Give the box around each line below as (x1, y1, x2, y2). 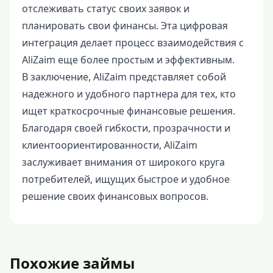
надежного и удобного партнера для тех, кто (22, 87, 236, 101)
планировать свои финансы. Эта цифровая (22, 19, 228, 32)
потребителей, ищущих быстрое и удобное (22, 172, 230, 186)
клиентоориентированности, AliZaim (22, 138, 197, 152)
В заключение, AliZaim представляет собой (22, 70, 226, 83)
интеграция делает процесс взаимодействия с (22, 36, 244, 49)
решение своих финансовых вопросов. (22, 190, 208, 203)
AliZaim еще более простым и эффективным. (22, 53, 235, 66)
